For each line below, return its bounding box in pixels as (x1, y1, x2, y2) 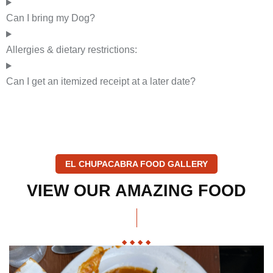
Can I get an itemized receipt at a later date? (6, 76, 196, 87)
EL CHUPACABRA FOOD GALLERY (65, 159, 208, 169)
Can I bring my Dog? (6, 13, 95, 24)
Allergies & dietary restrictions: (6, 44, 137, 55)
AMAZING (115, 182, 194, 201)
